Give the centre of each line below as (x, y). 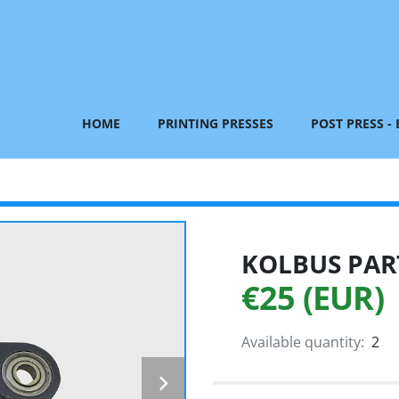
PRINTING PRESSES (220, 123)
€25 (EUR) (313, 298)
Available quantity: (303, 342)
